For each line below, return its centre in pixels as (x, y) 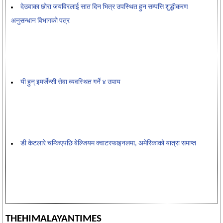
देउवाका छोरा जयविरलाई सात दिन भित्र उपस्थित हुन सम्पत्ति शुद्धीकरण (104, 7)
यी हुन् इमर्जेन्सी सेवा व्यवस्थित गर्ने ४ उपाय (70, 82)
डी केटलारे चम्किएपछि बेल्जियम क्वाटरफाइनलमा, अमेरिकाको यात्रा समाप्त (108, 143)
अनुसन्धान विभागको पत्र (40, 21)
